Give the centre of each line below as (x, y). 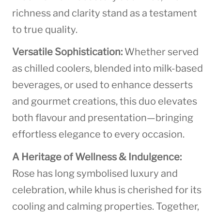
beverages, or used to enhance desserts (102, 85)
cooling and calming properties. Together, (106, 206)
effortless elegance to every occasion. (98, 134)
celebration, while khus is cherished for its (107, 190)
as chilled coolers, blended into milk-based (108, 69)
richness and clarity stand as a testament (105, 13)
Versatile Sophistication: (67, 52)
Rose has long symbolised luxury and (95, 173)
